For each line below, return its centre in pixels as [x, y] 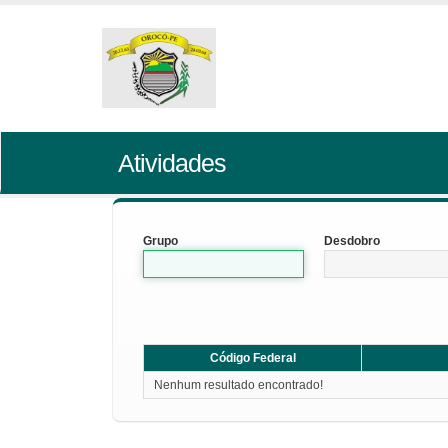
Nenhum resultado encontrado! [238, 385]
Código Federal [252, 358]
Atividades [171, 163]
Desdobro [352, 241]
